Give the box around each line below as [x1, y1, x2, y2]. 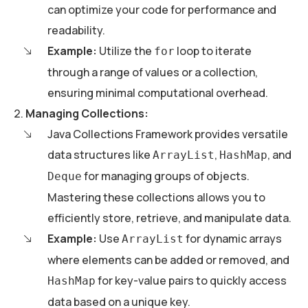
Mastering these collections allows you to [47, 190, 265, 206]
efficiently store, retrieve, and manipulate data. [47, 210, 291, 226]
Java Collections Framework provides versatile [47, 126, 288, 142]
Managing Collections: [25, 106, 148, 122]
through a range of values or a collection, [47, 65, 258, 80]
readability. [47, 23, 105, 38]
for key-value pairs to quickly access [96, 273, 287, 289]
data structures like [47, 147, 153, 163]
